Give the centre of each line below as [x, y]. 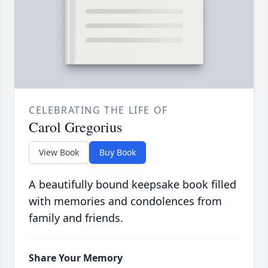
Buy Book [118, 153]
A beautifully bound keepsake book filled [133, 185]
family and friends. [76, 218]
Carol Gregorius [75, 127]
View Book [59, 153]
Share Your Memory [76, 258]
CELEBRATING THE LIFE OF [98, 110]
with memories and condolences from [125, 201]
